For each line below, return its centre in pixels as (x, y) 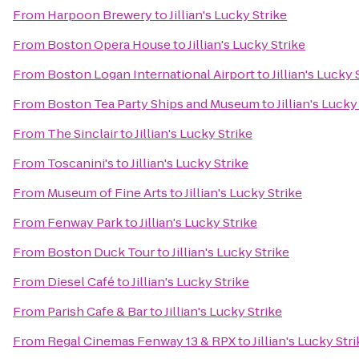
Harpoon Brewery (100, 15)
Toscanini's (81, 163)
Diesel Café (81, 282)
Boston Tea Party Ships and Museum (153, 104)
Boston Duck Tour (101, 252)
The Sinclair (83, 133)
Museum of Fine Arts (107, 193)
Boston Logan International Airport (151, 74)
